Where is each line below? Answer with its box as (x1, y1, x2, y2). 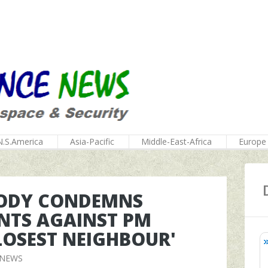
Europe (239, 136, 266, 147)
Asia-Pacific (70, 136, 114, 147)
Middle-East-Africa (141, 136, 212, 147)
